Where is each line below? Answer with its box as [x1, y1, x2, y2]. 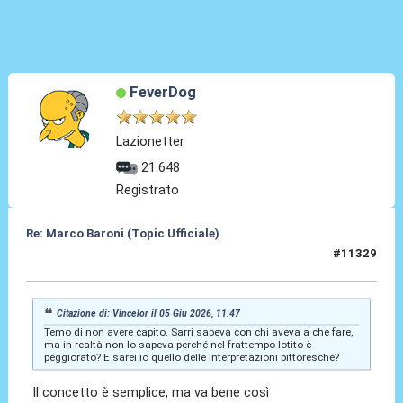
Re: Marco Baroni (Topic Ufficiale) [25, 226, 219, 240]
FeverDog [129, 82, 196, 101]
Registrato [116, 182, 180, 199]
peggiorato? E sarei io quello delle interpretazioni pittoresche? [43, 350, 339, 363]
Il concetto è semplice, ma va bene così [32, 383, 273, 400]
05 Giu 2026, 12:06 [25, 254, 133, 268]
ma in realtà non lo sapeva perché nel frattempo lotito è [43, 337, 311, 351]
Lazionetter [116, 132, 185, 149]
